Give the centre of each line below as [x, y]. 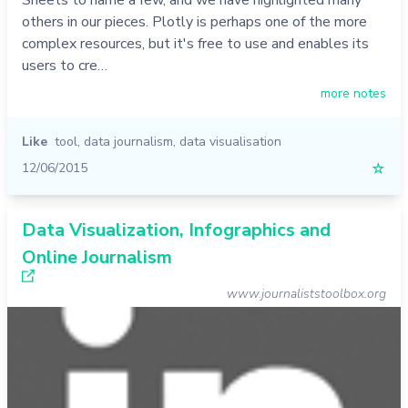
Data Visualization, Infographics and [176, 229]
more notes [353, 93]
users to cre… [65, 65]
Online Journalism [97, 257]
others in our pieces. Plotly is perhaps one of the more [194, 21]
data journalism [128, 141]
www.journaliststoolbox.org [306, 293]
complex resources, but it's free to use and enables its [195, 43]
